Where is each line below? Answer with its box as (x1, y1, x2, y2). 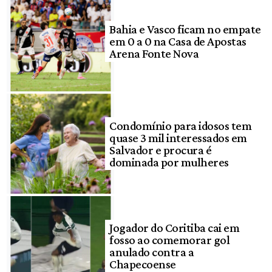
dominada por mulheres (109, 155, 229, 169)
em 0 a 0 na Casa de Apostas (109, 34, 246, 48)
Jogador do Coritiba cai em (109, 221, 240, 235)
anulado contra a (109, 245, 194, 259)
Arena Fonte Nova (109, 46, 199, 60)
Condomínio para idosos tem (109, 118, 252, 132)
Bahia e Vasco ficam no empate (109, 22, 261, 36)
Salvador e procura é (109, 143, 212, 157)
